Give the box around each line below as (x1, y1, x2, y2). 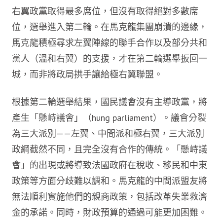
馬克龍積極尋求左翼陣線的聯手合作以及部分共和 (12, 37, 207, 48)
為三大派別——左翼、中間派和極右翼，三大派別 (12, 128, 204, 139)
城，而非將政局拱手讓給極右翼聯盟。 (12, 69, 163, 80)
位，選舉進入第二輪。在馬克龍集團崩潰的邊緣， (12, 21, 207, 33)
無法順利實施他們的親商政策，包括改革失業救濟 (12, 191, 207, 202)
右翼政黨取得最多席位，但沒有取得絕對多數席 (12, 5, 198, 17)
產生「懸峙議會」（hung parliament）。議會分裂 (12, 112, 206, 123)
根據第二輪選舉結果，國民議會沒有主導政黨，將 (12, 96, 207, 108)
